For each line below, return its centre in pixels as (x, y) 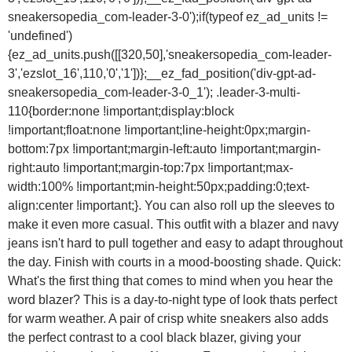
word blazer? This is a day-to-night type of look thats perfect (172, 300)
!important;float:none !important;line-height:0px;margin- (159, 130)
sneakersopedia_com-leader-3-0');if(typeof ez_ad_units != (168, 17)
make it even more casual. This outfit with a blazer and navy (173, 225)
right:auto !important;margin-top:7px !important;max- (150, 168)
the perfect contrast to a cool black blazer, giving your (154, 338)
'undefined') (40, 36)
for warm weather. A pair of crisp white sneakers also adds (168, 319)
